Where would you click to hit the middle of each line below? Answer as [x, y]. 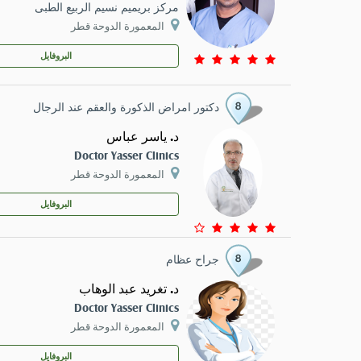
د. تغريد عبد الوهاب [129, 289]
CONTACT [301, 11]
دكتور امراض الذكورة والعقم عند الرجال [126, 106]
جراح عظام [193, 258]
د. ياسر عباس [142, 137]
